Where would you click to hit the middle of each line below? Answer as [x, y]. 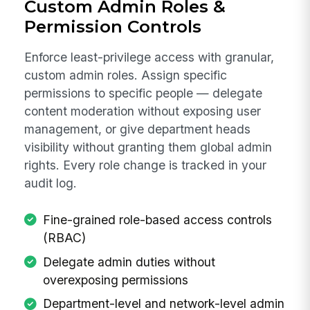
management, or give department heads [138, 129]
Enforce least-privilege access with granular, [149, 57]
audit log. [51, 183]
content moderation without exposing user [143, 111]
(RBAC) [64, 237]
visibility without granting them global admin [148, 147]
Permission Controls [113, 26]
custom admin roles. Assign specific [126, 75]
